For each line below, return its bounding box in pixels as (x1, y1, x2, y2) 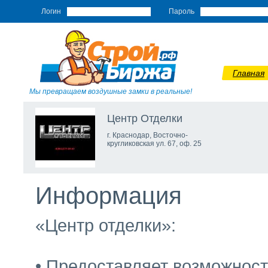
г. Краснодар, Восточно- (107, 131, 188, 139)
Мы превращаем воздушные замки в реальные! (29, 87, 192, 96)
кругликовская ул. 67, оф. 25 (107, 139, 202, 148)
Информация (35, 182, 182, 209)
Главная (233, 68, 264, 78)
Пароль (169, 7, 194, 16)
